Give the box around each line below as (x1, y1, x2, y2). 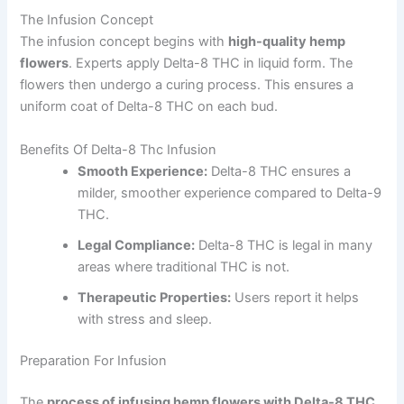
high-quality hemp (228, 33, 346, 50)
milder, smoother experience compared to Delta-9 (78, 184, 382, 201)
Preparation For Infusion (20, 352, 168, 369)
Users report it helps (231, 289, 360, 306)
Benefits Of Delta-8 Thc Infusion (20, 141, 217, 158)
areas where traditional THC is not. (78, 258, 290, 275)
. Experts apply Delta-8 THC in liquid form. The (69, 55, 353, 72)
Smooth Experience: (78, 162, 208, 179)
